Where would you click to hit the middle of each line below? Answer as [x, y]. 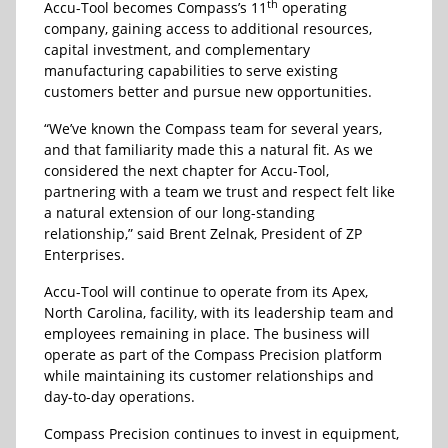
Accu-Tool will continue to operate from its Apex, [206, 292]
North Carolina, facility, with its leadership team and [219, 313]
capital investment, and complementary [177, 50]
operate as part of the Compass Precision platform [213, 355]
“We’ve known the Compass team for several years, [213, 129]
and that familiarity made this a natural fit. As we [208, 150]
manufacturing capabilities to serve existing [191, 71]
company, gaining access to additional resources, [208, 29]
